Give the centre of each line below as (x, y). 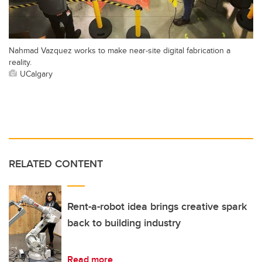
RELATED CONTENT (56, 163)
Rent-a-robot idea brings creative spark (157, 206)
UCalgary (36, 73)
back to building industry (124, 223)
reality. (20, 61)
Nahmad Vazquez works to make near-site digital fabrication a (120, 50)
